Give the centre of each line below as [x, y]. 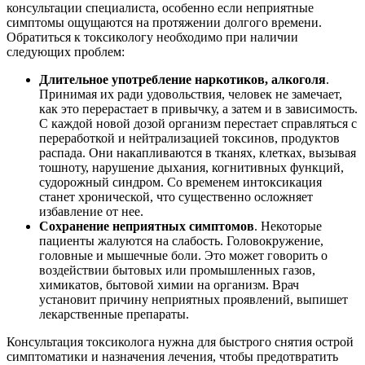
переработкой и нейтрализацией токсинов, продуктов [189, 139]
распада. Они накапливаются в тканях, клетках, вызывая [198, 153]
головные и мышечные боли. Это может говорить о [183, 256]
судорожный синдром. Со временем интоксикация [180, 182]
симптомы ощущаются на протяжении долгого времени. [164, 23]
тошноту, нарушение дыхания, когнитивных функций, [191, 168]
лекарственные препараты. [114, 314]
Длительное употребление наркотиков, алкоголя [182, 80]
